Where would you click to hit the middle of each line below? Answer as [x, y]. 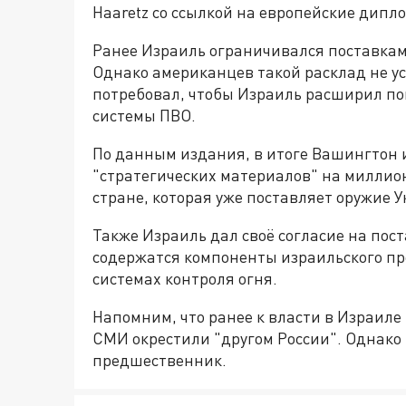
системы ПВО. [144, 116]
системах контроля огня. [185, 279]
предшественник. [159, 360]
